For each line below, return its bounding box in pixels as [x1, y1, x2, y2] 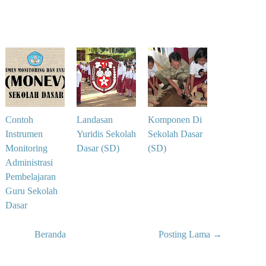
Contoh [5, 115, 33, 125]
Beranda [34, 229, 66, 239]
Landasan [77, 115, 113, 125]
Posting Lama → [159, 229, 222, 239]
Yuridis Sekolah [77, 129, 136, 139]
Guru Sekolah [5, 186, 58, 196]
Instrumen [5, 129, 43, 139]
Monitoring [5, 143, 47, 153]
